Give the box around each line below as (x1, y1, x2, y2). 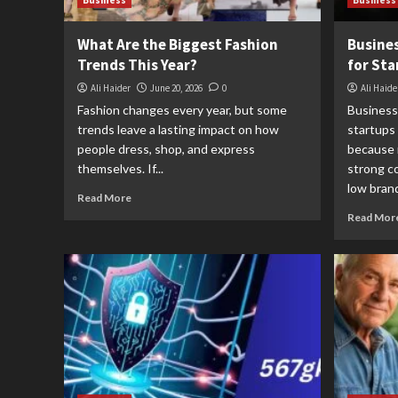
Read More (77, 191, 131, 204)
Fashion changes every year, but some (77, 102, 287, 117)
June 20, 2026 (150, 82, 203, 94)
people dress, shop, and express (77, 141, 255, 156)
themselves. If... (77, 161, 163, 176)
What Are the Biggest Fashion (77, 35, 278, 54)
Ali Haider (91, 82, 131, 94)
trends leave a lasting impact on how (77, 122, 279, 137)
